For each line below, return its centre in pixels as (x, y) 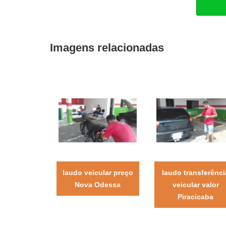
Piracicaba (196, 196)
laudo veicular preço (98, 172)
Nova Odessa (98, 184)
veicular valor (195, 184)
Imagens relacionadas (107, 47)
